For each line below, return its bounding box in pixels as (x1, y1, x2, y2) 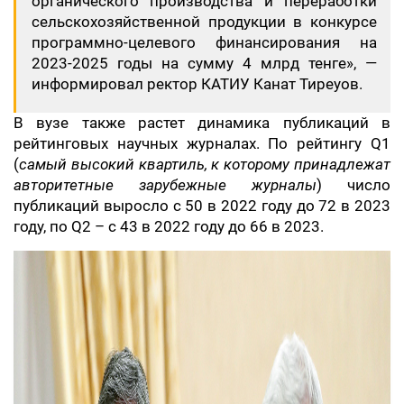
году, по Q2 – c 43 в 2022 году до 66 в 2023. (14, 217, 327, 235)
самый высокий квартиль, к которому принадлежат (19, 155, 390, 173)
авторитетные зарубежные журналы (14, 176, 317, 194)
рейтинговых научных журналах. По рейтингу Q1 (14, 134, 390, 152)
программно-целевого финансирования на (32, 33, 377, 51)
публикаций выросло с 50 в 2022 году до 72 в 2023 (14, 197, 390, 215)
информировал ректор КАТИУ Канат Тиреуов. (32, 75, 363, 93)
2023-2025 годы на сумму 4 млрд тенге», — (32, 54, 377, 72)
